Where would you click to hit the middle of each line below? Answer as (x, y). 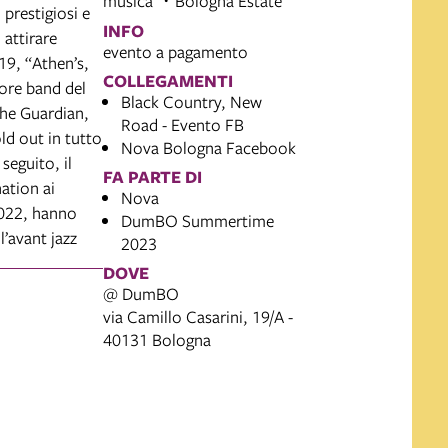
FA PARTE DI (152, 176)
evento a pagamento (175, 51)
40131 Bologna (157, 339)
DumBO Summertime (197, 220)
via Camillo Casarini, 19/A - (198, 316)
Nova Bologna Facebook (208, 147)
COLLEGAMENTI (168, 80)
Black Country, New (191, 101)
